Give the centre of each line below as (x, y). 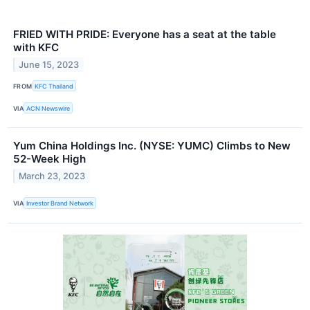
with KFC (36, 48)
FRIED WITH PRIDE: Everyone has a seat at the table (145, 35)
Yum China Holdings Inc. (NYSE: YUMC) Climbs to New (152, 146)
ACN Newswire (48, 108)
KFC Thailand (54, 86)
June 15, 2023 (49, 64)
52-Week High (49, 159)
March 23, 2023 (52, 176)
